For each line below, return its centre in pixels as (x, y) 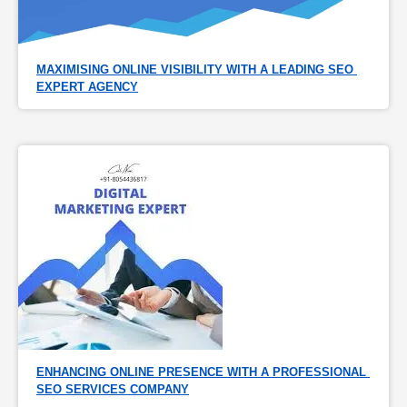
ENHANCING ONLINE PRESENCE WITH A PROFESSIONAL (201, 372)
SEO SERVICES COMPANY (113, 389)
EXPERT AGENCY (87, 86)
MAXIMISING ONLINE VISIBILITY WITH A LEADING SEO (195, 69)
